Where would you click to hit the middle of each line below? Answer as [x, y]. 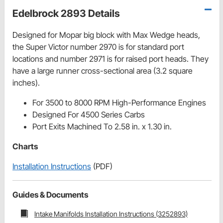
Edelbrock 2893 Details [66, 13]
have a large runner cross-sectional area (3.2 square [103, 70]
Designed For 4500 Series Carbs [89, 114]
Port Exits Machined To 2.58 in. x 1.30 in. [102, 126]
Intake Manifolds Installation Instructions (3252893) [111, 214]
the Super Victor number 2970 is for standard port [98, 47]
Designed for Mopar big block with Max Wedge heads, [106, 35]
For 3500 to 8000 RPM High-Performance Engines [119, 102]
